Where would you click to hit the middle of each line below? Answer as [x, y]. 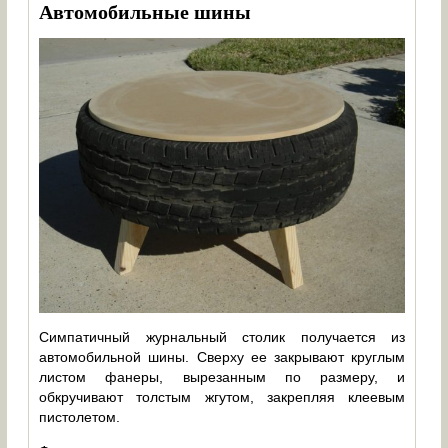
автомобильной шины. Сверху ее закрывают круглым [222, 357]
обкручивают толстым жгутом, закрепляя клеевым [222, 397]
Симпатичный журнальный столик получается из [222, 337]
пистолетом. [80, 417]
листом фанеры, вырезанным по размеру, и [222, 377]
